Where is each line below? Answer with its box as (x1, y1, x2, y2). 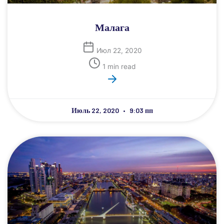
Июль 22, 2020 (71, 106, 120, 114)
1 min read (102, 62, 135, 70)
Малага (94, 21, 129, 33)
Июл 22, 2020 (96, 46, 142, 54)
